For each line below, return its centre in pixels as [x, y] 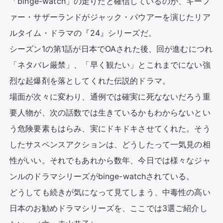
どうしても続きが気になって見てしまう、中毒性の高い [110, 192]
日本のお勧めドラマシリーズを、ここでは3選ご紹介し [109, 208]
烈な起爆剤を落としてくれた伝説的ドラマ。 [90, 81]
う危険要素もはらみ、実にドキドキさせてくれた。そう [110, 128]
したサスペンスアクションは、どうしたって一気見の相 [110, 144]
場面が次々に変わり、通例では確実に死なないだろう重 [110, 97]
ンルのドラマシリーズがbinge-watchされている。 [102, 176]
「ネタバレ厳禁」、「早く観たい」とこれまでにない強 [110, 65]
